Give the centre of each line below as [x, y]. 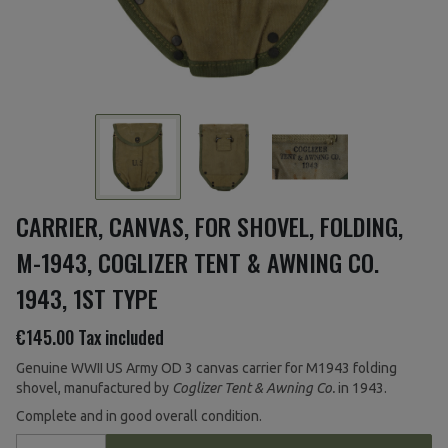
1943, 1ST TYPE [87, 298]
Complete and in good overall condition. [139, 416]
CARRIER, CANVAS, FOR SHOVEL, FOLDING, [209, 226]
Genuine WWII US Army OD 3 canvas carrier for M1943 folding [206, 368]
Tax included [121, 337]
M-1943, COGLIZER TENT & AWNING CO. [197, 262]
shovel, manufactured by [94, 388]
